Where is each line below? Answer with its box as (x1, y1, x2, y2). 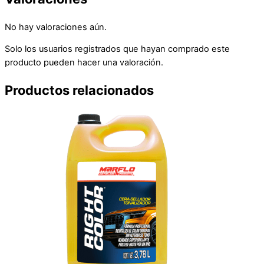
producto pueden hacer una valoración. (5, 57, 163, 68)
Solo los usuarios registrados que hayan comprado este (5, 44, 230, 55)
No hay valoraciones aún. (5, 21, 107, 32)
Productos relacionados (5, 82, 154, 98)
